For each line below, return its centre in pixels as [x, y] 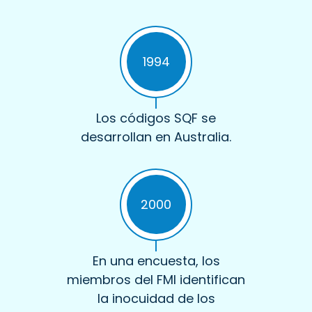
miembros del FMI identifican [156, 279]
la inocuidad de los [156, 298]
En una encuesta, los [156, 260]
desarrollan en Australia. [156, 136]
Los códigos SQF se [156, 118]
